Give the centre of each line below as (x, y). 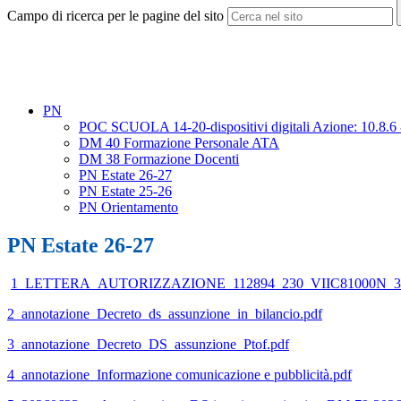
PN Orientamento (128, 208)
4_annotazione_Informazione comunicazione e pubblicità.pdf (179, 375)
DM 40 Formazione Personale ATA (179, 143)
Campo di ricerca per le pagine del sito (115, 16)
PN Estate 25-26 (125, 192)
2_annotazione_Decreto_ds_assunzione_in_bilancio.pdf (165, 314)
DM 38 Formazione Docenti (159, 159)
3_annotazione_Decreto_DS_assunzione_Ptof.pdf (148, 345)
